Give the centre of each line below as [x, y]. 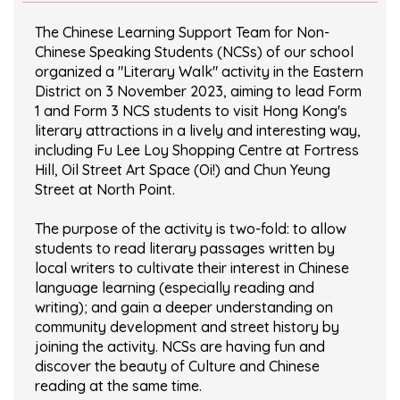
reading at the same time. [118, 386]
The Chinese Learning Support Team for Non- [182, 33]
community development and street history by [187, 327]
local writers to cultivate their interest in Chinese [192, 268]
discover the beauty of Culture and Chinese [177, 367]
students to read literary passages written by [185, 249]
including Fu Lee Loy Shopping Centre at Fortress [197, 150]
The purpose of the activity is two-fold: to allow [191, 229]
